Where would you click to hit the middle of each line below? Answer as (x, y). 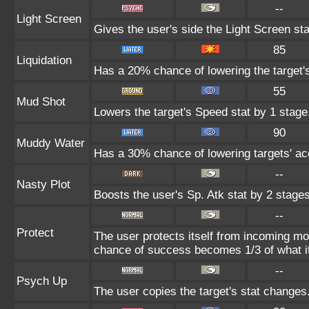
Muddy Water (51, 143)
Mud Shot (41, 102)
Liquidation (44, 60)
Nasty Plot (43, 185)
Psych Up (42, 281)
